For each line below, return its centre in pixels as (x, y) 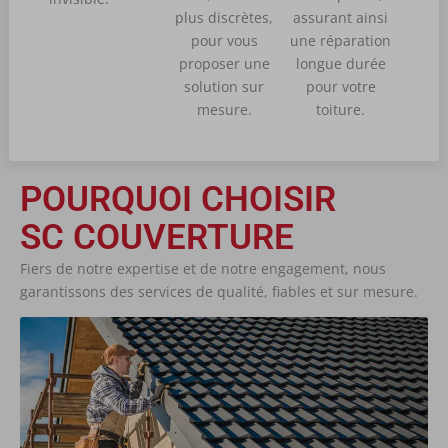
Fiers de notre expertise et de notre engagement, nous (203, 268)
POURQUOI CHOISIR (178, 199)
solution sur (224, 86)
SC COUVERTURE (157, 237)
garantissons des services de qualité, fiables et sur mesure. (219, 291)
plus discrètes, (224, 17)
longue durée (340, 63)
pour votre (340, 86)
